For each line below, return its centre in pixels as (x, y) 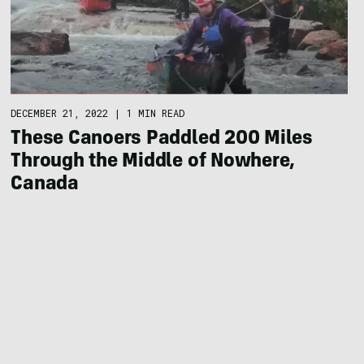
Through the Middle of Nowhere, (153, 163)
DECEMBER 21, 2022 (60, 113)
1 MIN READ (156, 113)
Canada (45, 186)
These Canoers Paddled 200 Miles (162, 140)
